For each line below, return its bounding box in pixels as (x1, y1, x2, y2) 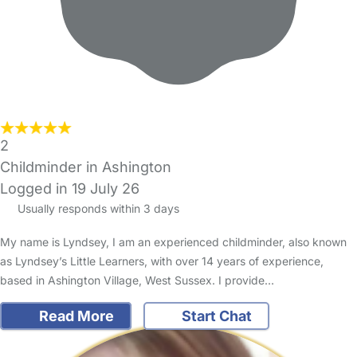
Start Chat (178, 308, 252, 325)
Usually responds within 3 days (14, 202, 179, 216)
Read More (35, 308, 114, 325)
